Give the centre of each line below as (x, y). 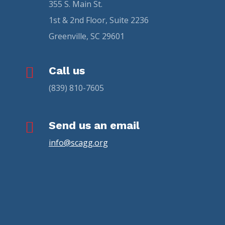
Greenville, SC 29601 (87, 36)
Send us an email (94, 125)
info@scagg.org (78, 143)
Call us (67, 71)
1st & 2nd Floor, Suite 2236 (99, 20)
